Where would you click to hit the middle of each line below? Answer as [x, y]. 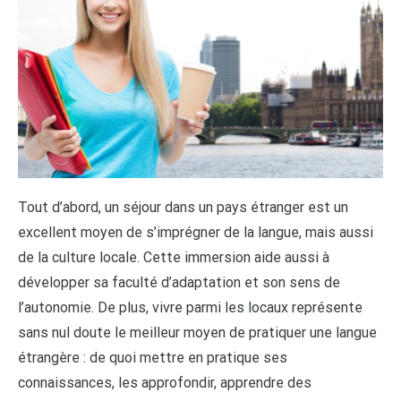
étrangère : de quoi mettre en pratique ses [153, 357]
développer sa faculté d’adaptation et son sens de [179, 282]
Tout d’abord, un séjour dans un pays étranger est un [183, 207]
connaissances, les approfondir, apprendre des [165, 382]
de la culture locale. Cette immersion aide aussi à [174, 257]
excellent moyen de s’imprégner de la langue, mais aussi [196, 232]
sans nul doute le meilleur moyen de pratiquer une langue [197, 332]
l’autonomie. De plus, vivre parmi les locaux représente [190, 307]
